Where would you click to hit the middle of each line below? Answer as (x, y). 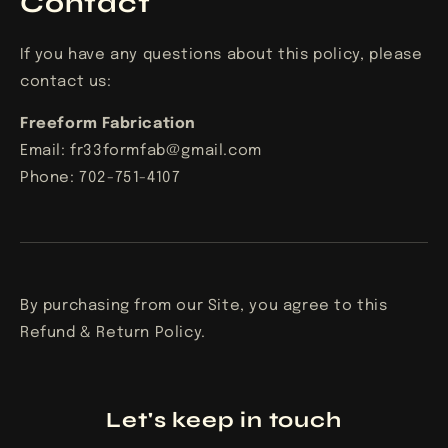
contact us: (66, 82)
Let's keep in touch (224, 420)
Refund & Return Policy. (113, 333)
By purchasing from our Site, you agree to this (204, 306)
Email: (45, 151)
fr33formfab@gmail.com (166, 151)
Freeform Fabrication (108, 124)
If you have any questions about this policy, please (221, 55)
